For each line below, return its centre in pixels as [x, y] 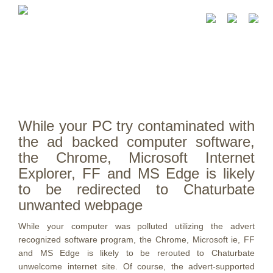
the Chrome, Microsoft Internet [136, 158]
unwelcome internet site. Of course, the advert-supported [136, 266]
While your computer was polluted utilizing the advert [136, 226]
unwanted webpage [80, 205]
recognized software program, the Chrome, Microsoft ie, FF [136, 239]
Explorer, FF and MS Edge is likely [136, 173]
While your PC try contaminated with [136, 126]
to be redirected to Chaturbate [136, 189]
